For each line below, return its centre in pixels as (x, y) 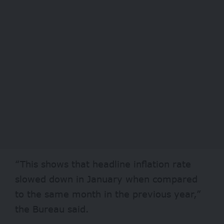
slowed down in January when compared (106, 179)
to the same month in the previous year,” (108, 194)
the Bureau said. (52, 209)
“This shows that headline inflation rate (103, 164)
